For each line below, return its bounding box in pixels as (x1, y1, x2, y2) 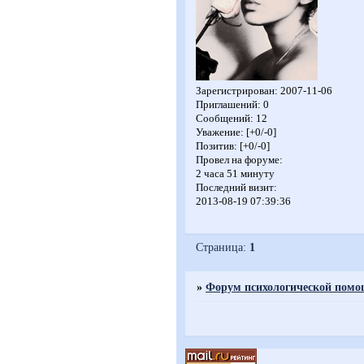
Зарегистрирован (195, 84, 275, 97)
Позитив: (195, 140, 237, 152)
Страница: (196, 240, 250, 253)
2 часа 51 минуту (195, 167, 275, 180)
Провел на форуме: (195, 154, 283, 166)
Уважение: (195, 126, 244, 138)
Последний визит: (195, 181, 277, 193)
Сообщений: (195, 112, 253, 124)
